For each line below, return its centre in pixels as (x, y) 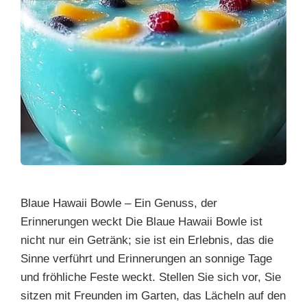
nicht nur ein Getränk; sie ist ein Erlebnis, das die (147, 240)
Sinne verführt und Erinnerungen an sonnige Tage (146, 258)
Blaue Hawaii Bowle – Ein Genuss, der (119, 203)
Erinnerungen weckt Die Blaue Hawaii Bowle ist (142, 221)
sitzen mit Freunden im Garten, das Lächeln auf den (153, 295)
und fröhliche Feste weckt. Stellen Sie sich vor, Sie (151, 277)
